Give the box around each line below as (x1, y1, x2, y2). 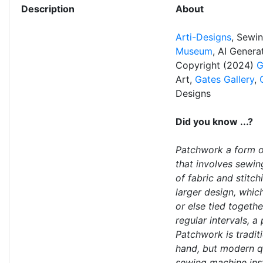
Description (21, 3, 75, 15)
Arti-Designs (175, 31, 231, 43)
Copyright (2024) (175, 59, 257, 71)
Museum (175, 45, 213, 57)
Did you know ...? (175, 116, 253, 127)
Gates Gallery (194, 73, 254, 85)
